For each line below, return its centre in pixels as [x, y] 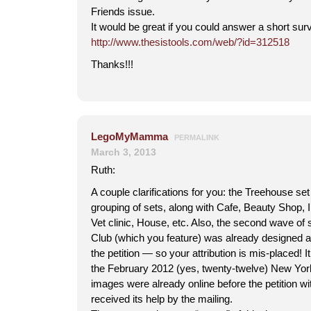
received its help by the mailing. [162, 299]
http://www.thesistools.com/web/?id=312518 [190, 42]
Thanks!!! [112, 64]
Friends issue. [123, 11]
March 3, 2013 [124, 152]
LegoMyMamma [129, 136]
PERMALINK [197, 137]
